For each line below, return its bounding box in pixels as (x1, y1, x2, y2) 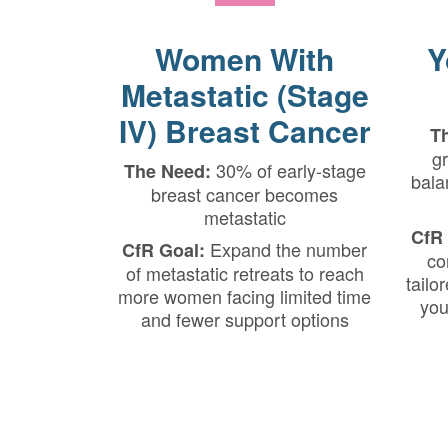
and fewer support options (140, 306, 349, 332)
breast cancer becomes (151, 181, 338, 207)
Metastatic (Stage (120, 73, 369, 116)
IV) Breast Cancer (118, 109, 371, 152)
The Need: (123, 158, 211, 184)
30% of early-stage (210, 157, 366, 183)
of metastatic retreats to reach (125, 260, 364, 286)
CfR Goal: (122, 237, 205, 263)
